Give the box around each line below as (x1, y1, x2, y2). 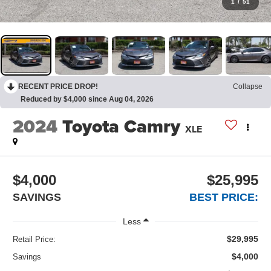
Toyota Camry (62, 113, 181, 140)
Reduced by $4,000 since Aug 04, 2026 (21, 95, 154, 104)
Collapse (233, 82, 263, 91)
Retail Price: (13, 234, 56, 244)
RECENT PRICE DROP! (18, 82, 98, 91)
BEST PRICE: (189, 191, 258, 203)
